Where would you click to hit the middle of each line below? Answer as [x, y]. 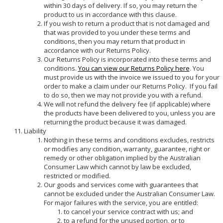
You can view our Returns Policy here [134, 68]
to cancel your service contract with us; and [128, 211]
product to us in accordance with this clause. [110, 14]
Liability [35, 131]
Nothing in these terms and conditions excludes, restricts [129, 140]
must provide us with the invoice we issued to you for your [131, 77]
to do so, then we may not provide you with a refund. [123, 95]
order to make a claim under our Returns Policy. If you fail [130, 86]
